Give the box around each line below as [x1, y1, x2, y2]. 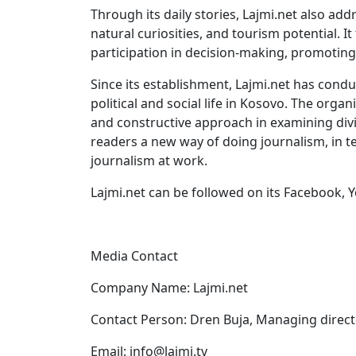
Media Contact [91, 247, 178, 265]
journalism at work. [91, 152, 207, 169]
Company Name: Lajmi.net [91, 279, 248, 296]
